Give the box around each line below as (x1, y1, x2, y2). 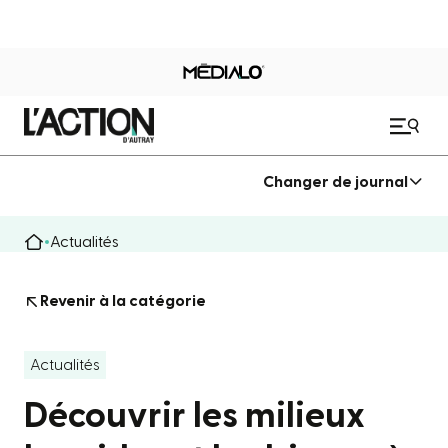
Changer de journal (263, 173, 408, 190)
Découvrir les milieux (24, 398, 365, 434)
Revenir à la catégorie (40, 293, 206, 309)
